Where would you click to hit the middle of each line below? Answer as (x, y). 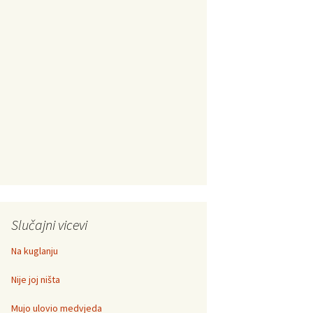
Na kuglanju (35, 251)
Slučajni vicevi (49, 225)
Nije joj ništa (36, 279)
